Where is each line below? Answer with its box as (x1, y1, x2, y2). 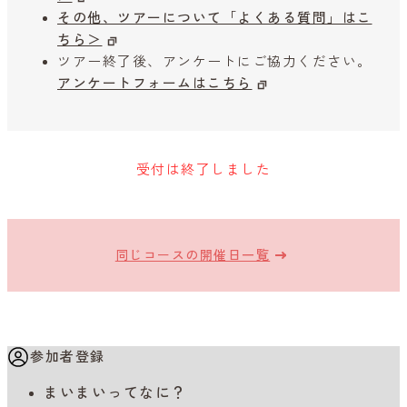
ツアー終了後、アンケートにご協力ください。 (57, 54, 372, 71)
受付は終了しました (135, 162, 272, 179)
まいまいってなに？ (44, 384, 187, 402)
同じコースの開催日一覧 (114, 247, 271, 263)
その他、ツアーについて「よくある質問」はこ (57, 10, 372, 27)
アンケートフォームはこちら (57, 75, 253, 93)
